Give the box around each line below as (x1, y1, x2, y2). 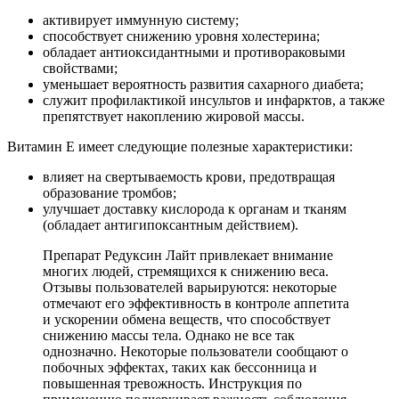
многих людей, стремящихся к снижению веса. (43, 264, 329, 280)
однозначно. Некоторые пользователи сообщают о (43, 344, 348, 360)
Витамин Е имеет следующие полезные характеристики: (7, 139, 353, 155)
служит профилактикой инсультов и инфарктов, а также (43, 93, 385, 109)
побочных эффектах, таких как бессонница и (43, 360, 317, 376)
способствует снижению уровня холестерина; (43, 28, 320, 45)
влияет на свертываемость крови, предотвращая (43, 169, 335, 185)
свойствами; (43, 61, 118, 77)
